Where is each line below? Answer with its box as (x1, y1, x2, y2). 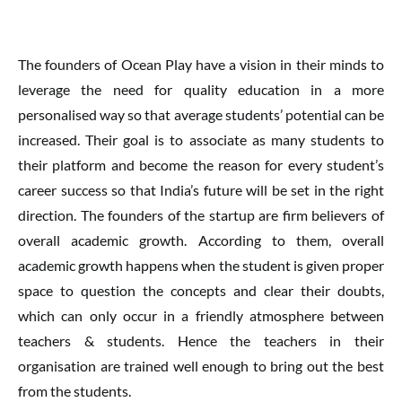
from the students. (18, 382, 131, 399)
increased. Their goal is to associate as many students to (18, 131, 384, 148)
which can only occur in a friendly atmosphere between (18, 307, 384, 324)
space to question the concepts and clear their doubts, (18, 282, 384, 299)
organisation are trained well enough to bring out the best (18, 357, 384, 374)
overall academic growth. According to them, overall (18, 232, 384, 249)
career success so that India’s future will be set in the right (18, 181, 384, 198)
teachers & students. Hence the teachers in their (18, 332, 384, 349)
